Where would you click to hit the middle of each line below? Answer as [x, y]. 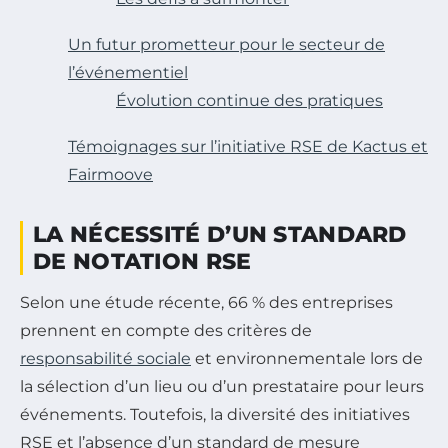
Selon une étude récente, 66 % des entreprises [206, 302]
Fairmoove [110, 174]
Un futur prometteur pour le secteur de [226, 44]
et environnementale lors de [307, 358]
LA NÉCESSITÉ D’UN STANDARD [220, 234]
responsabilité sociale [105, 358]
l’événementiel [128, 72]
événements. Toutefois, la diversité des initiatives [215, 414]
